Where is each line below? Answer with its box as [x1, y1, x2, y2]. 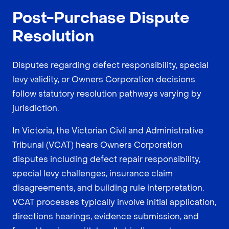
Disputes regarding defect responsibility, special [12, 59, 209, 71]
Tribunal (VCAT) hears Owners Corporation [12, 139, 182, 150]
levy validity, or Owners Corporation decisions [12, 74, 195, 85]
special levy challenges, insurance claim [12, 168, 173, 179]
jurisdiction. [12, 102, 59, 113]
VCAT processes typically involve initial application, [12, 196, 216, 208]
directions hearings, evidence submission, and [12, 211, 199, 222]
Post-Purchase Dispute [12, 8, 190, 28]
